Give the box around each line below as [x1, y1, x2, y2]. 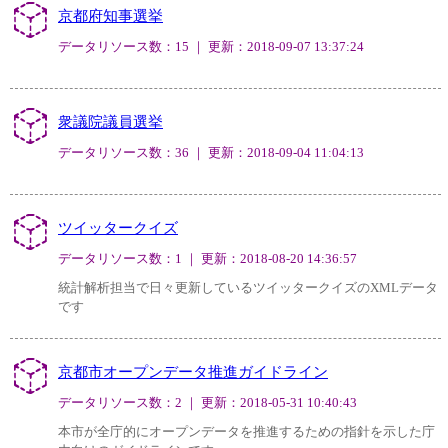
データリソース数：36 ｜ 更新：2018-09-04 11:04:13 [58, 145, 364, 161]
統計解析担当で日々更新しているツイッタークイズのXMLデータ [58, 280, 438, 296]
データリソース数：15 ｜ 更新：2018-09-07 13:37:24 [58, 39, 364, 55]
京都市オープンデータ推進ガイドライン [58, 363, 328, 381]
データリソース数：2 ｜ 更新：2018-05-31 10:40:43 [58, 395, 357, 411]
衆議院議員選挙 [58, 113, 163, 131]
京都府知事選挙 [58, 7, 163, 25]
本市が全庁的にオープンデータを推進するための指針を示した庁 [58, 424, 435, 440]
